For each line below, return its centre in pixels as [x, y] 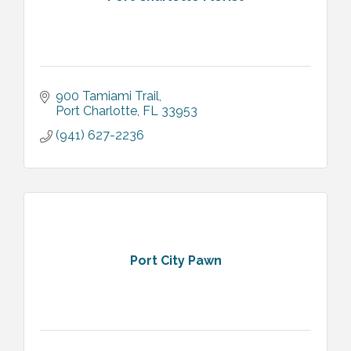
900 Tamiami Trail [107, 96]
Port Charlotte [96, 110]
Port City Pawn [175, 261]
